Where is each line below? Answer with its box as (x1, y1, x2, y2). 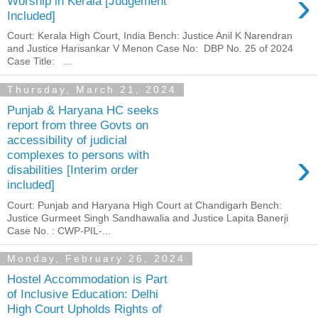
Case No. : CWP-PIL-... (7, 224, 111, 236)
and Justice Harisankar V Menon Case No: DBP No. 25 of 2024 (7, 43, 293, 55)
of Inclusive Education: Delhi (7, 287, 158, 302)
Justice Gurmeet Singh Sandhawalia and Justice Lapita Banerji (7, 212, 288, 224)
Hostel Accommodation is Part (7, 272, 168, 287)
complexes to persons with (7, 147, 149, 162)
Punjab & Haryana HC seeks (7, 102, 159, 117)
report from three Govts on (7, 117, 148, 132)
